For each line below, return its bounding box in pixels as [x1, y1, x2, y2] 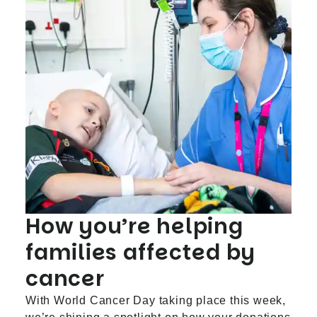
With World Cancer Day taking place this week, [25, 294, 286, 306]
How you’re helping [25, 212, 243, 241]
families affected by [25, 238, 255, 267]
